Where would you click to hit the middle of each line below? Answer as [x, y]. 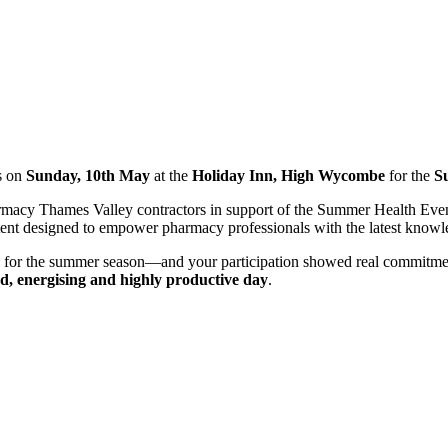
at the [173, 175]
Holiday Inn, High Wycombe [288, 175]
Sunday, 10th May [90, 175]
